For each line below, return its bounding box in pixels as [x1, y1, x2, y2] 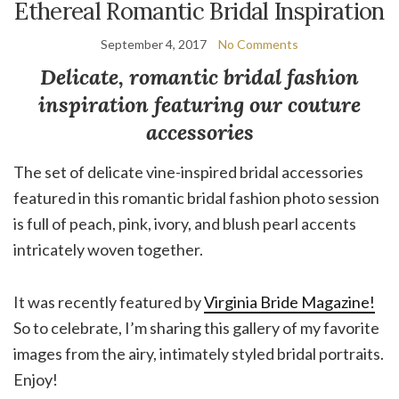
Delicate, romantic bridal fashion [40, 63, 359, 92]
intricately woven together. [13, 240, 203, 260]
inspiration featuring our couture [38, 91, 361, 119]
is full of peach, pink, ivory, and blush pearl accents [13, 214, 356, 234]
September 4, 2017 [101, 37, 207, 53]
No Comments [218, 37, 298, 53]
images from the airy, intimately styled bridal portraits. [13, 344, 384, 364]
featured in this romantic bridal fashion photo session [13, 188, 379, 208]
